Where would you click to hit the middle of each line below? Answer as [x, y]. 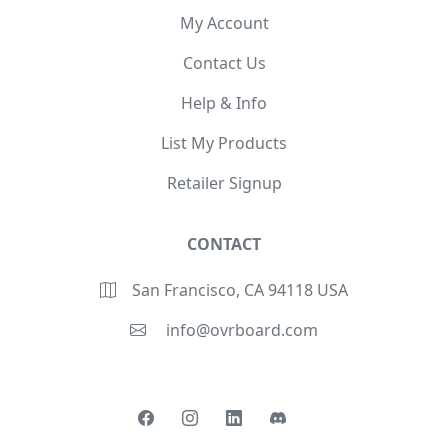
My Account [224, 23]
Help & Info [224, 103]
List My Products [224, 143]
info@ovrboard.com [240, 330]
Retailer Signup [224, 183]
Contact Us [224, 63]
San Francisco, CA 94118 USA [240, 290]
